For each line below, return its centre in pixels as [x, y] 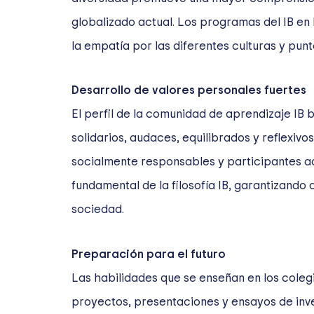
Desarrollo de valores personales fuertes [189, 90]
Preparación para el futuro [149, 254]
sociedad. [98, 210]
